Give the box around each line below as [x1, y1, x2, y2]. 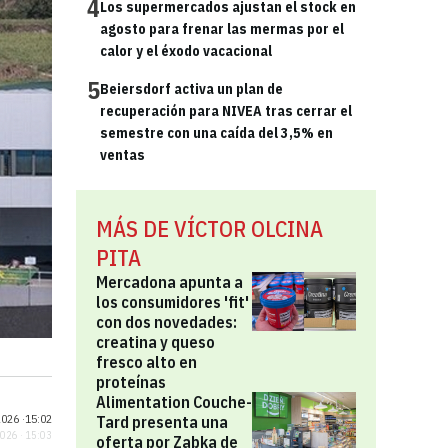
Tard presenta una [96, 412, 228, 432]
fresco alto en [96, 352, 197, 372]
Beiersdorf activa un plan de [100, 80, 283, 98]
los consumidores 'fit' [96, 292, 249, 312]
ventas [100, 146, 145, 164]
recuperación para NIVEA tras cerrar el [100, 102, 352, 120]
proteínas [96, 372, 166, 392]
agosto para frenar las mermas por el [100, 20, 344, 38]
